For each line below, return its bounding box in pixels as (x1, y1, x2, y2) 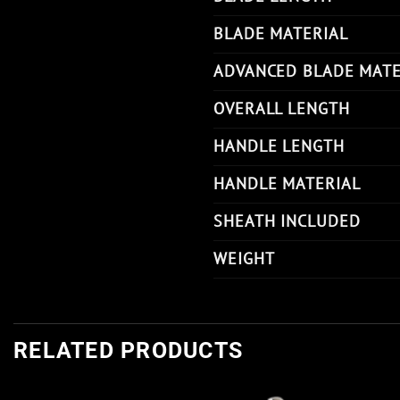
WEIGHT (213, 247, 275, 269)
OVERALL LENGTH (213, 97, 350, 119)
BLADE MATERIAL (213, 22, 348, 44)
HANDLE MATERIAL (213, 172, 361, 194)
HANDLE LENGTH (213, 135, 345, 156)
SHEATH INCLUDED (213, 210, 361, 231)
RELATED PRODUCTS (13, 337, 243, 363)
